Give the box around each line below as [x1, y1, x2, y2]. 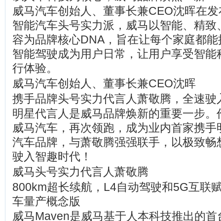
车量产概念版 [12, 195, 80, 208]
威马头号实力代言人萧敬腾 [12, 165, 148, 178]
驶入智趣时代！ [12, 150, 92, 163]
